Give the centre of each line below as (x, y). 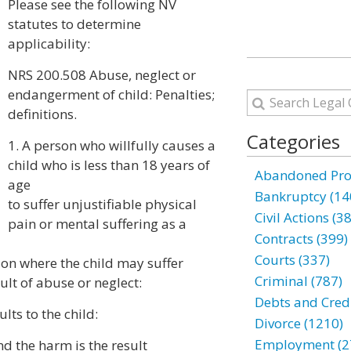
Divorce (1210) (299, 323)
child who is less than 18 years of (109, 165)
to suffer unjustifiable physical (102, 204)
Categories (293, 141)
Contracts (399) (301, 239)
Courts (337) (292, 260)
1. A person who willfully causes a (112, 145)
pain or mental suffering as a (97, 224)
